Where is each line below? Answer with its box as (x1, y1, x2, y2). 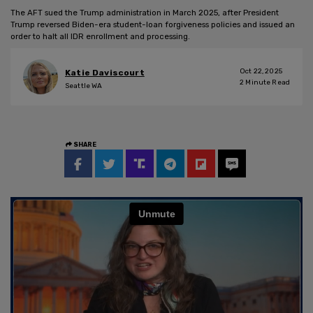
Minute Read (244, 78, 290, 87)
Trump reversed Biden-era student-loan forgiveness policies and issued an (10, 19, 295, 29)
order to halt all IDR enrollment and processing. (10, 31, 190, 41)
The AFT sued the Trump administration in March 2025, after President (10, 7, 279, 17)
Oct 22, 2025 (240, 66, 282, 75)
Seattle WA (65, 82, 103, 91)
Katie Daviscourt (65, 68, 145, 78)
